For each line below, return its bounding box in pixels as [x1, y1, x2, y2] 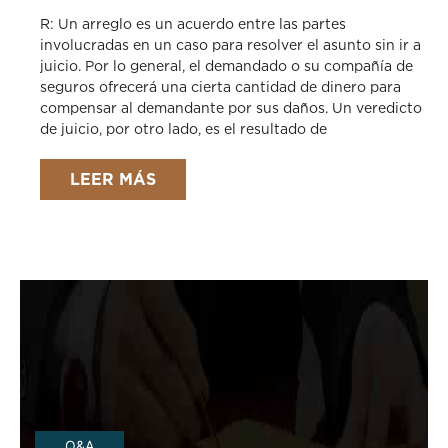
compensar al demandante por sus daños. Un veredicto [40, 100, 422, 116]
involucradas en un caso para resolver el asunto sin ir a [40, 37, 421, 53]
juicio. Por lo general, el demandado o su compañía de [40, 58, 413, 74]
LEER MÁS [70, 170, 156, 189]
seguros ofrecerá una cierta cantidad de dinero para [40, 79, 401, 95]
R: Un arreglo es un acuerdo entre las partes [40, 16, 346, 32]
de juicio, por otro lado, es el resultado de [40, 121, 327, 137]
